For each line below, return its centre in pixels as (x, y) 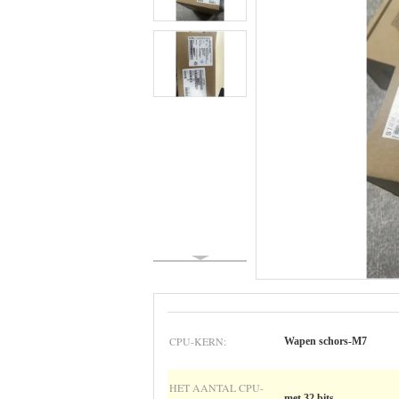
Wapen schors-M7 (326, 341)
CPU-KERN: (198, 341)
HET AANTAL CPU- (216, 387)
